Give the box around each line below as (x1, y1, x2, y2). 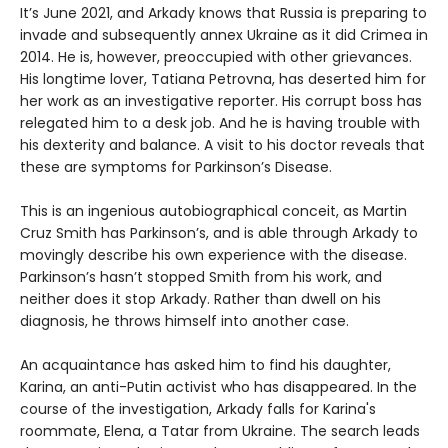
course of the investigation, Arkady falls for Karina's (20, 399, 376, 419)
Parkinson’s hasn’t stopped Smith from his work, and (20, 267, 382, 287)
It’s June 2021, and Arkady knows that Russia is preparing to (20, 3, 427, 23)
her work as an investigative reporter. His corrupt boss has (20, 91, 422, 111)
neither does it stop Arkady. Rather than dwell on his (20, 289, 381, 309)
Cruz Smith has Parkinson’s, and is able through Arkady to (20, 223, 418, 243)
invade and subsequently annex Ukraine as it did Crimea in (20, 25, 428, 45)
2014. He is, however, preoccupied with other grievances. (20, 47, 412, 67)
